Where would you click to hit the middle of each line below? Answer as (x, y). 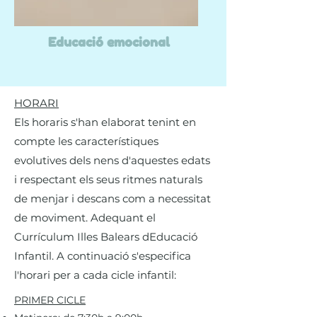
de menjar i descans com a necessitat (113, 198)
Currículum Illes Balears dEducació (106, 237)
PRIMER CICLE (50, 300)
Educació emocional (109, 42)
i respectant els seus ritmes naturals (108, 179)
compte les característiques (86, 141)
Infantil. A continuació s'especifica (103, 256)
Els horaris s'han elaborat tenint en (105, 122)
